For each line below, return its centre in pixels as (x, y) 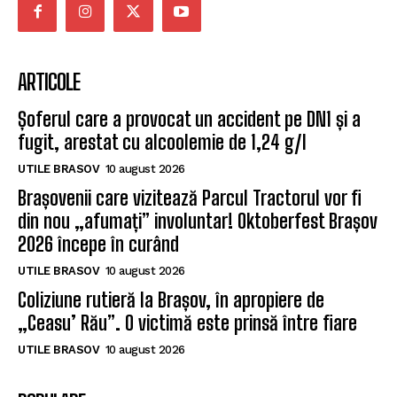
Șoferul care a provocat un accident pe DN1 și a (189, 120)
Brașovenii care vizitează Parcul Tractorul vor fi (190, 198)
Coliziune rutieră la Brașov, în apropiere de (171, 300)
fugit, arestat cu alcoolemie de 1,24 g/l (162, 143)
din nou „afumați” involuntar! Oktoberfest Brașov (198, 222)
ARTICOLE (49, 82)
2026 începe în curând (98, 245)
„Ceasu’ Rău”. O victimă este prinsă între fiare (187, 323)
